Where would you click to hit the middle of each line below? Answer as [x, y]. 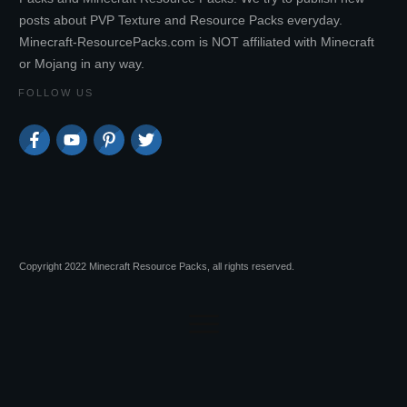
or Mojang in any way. [82, 63]
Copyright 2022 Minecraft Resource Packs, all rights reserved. [157, 267]
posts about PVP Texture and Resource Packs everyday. [181, 20]
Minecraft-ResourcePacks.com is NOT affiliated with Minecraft [197, 41]
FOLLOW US [56, 92]
